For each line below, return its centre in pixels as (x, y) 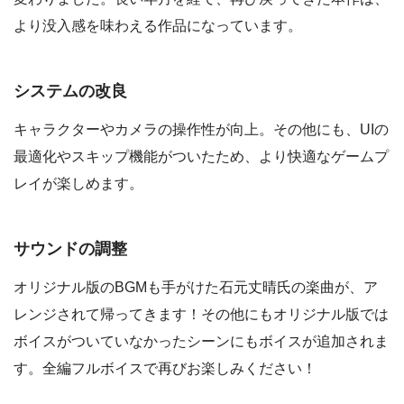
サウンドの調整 (70, 248)
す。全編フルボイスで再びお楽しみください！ (165, 368)
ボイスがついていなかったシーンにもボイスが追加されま (201, 341)
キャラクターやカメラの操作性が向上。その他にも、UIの (201, 130)
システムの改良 (70, 91)
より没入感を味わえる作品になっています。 (158, 26)
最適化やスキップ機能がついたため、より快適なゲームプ (201, 157)
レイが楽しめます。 (78, 184)
